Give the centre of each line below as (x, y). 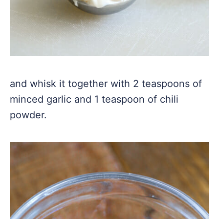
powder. (28, 115)
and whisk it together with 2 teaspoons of (106, 84)
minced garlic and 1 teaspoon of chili (94, 99)
